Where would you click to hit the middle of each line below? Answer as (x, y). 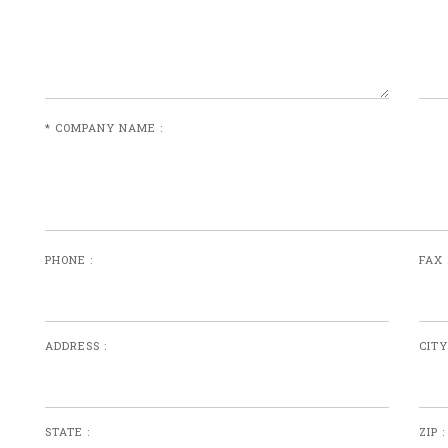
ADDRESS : (75, 345)
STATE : (67, 431)
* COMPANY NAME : (103, 127)
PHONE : (68, 259)
